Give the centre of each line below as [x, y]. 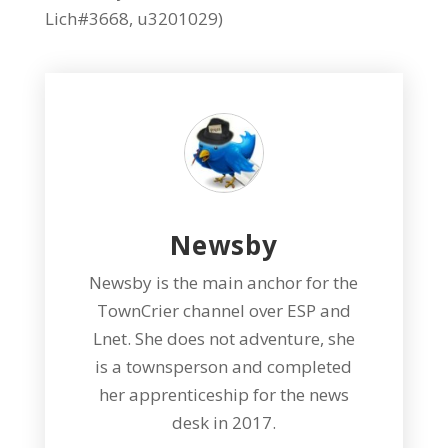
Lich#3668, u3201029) [133, 18]
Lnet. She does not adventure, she [223, 338]
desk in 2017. [223, 422]
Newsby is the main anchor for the [224, 282]
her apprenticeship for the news [223, 394]
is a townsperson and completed [224, 366]
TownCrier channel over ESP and [223, 310]
